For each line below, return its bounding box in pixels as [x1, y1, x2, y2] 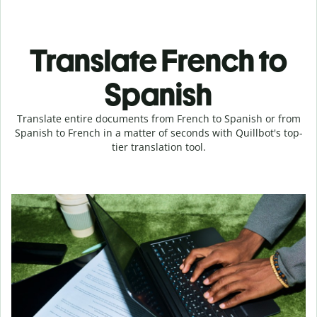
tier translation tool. [111, 140, 206, 154]
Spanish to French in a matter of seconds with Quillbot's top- [14, 126, 303, 139]
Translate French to [30, 42, 287, 79]
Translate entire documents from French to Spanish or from [16, 112, 301, 125]
